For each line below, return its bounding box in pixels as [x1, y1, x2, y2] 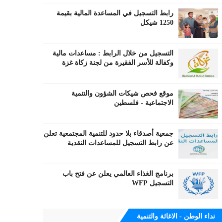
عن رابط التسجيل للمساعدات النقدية [67, 139, 173, 147]
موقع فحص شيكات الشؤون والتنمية [71, 90, 173, 97]
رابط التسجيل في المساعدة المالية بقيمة [56, 9, 173, 17]
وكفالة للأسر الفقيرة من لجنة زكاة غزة [61, 59, 173, 66]
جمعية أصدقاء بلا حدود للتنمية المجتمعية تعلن [43, 130, 173, 137]
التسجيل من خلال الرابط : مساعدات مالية [52, 50, 173, 57]
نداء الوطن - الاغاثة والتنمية [136, 213, 215, 220]
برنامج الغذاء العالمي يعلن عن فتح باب [62, 170, 173, 177]
